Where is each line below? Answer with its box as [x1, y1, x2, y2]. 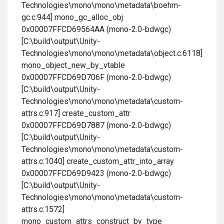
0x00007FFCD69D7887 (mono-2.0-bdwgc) [21, 120, 171, 130]
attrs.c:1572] [21, 204, 64, 214]
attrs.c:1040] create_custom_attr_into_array [21, 156, 174, 166]
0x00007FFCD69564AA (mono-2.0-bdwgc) [21, 24, 171, 34]
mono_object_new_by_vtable [21, 60, 125, 70]
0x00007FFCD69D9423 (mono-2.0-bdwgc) [21, 168, 171, 178]
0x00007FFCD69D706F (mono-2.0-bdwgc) [21, 72, 171, 82]
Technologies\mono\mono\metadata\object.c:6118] [21, 48, 202, 58]
